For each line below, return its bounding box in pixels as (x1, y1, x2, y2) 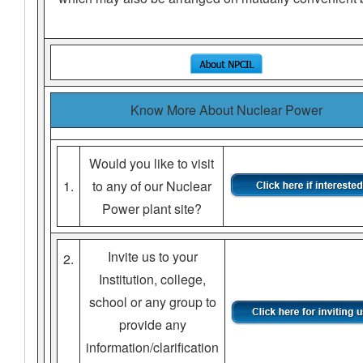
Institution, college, (99, 269, 206, 288)
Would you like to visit (89, 153, 214, 173)
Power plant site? (101, 199, 202, 218)
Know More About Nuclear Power (130, 100, 322, 119)
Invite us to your (107, 246, 198, 266)
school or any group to (88, 292, 216, 311)
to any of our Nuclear (92, 176, 211, 195)
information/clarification (86, 337, 219, 357)
